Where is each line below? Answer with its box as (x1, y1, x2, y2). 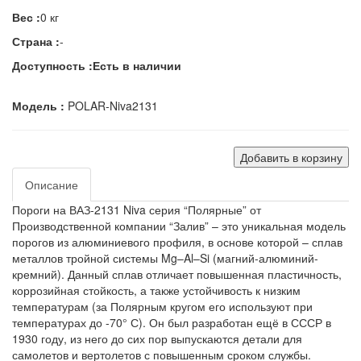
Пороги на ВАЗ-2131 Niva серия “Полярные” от (12, 201, 261, 218)
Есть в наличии (93, 56, 181, 73)
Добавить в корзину (240, 148, 342, 165)
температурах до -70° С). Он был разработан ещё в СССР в (12, 313, 331, 330)
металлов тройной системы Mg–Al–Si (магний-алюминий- (12, 249, 318, 266)
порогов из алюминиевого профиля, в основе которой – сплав (12, 233, 342, 250)
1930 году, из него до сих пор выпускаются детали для (12, 330, 302, 346)
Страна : (12, 32, 60, 49)
